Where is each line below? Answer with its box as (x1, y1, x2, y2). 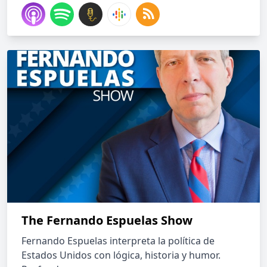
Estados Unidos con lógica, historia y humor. (21, 249, 221, 262)
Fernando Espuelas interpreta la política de (21, 234, 215, 247)
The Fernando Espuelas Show (21, 212, 193, 228)
